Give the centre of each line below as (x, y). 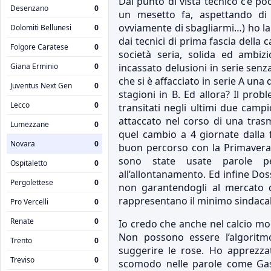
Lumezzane (30, 124)
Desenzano (29, 8)
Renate (22, 221)
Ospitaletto (29, 163)
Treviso (22, 260)
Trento (21, 240)
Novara (23, 143)
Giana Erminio (34, 66)
